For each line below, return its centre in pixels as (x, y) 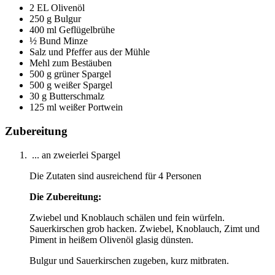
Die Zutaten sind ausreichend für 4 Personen (115, 176)
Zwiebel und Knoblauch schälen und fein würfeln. (127, 217)
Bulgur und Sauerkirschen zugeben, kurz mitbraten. (129, 260)
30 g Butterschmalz (67, 96)
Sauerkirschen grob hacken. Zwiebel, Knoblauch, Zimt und (145, 228)
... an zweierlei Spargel (75, 155)
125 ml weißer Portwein (76, 107)
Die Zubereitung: (65, 196)
